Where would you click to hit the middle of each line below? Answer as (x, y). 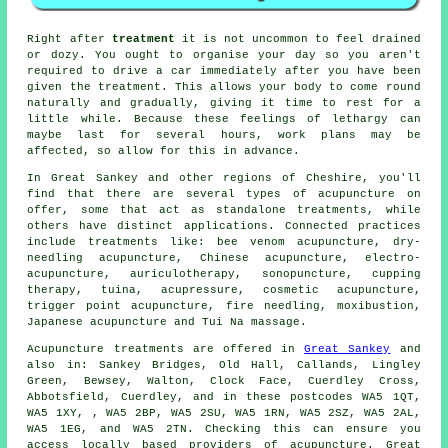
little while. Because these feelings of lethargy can (224, 118)
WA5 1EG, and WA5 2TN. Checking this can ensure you (224, 428)
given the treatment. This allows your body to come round (224, 86)
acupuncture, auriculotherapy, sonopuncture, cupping (224, 273)
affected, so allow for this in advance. (164, 150)
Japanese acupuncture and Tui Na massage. (167, 321)
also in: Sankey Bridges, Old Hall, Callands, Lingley (224, 364)
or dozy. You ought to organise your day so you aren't (224, 54)
